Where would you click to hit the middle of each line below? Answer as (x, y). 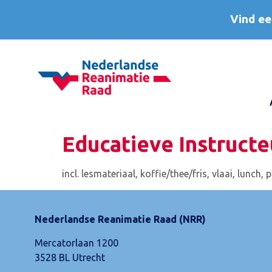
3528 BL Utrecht (70, 257)
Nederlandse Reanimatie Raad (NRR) (120, 219)
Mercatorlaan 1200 (76, 243)
